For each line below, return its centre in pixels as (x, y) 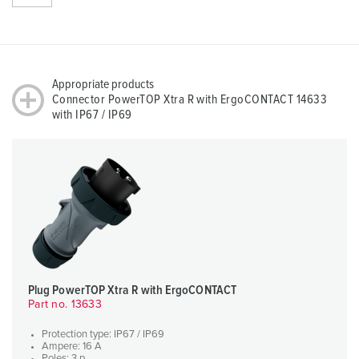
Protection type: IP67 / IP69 (103, 335)
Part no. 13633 (65, 305)
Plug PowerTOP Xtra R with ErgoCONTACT (132, 290)
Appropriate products (103, 85)
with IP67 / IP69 (92, 115)
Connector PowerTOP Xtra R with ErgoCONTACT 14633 (190, 100)
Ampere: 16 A (72, 347)
